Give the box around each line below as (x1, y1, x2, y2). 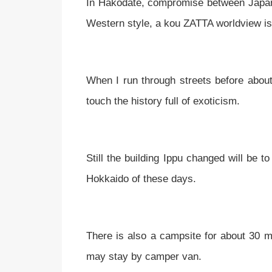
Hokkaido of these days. (86, 172, 202, 185)
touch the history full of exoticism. (86, 95, 246, 107)
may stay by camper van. (86, 250, 205, 262)
